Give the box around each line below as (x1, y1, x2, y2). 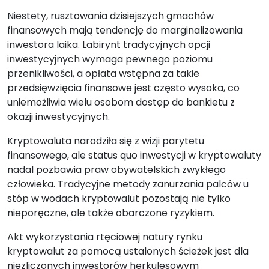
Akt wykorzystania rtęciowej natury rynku (7, 230, 202, 244)
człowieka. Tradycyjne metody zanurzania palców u (7, 177, 249, 191)
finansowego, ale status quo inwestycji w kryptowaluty (7, 148, 261, 162)
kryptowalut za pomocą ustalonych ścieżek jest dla (7, 244, 249, 258)
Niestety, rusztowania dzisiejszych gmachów (7, 9, 214, 23)
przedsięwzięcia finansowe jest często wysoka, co (7, 81, 240, 95)
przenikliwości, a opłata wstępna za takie (7, 67, 199, 80)
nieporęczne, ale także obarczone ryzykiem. (7, 206, 214, 220)
